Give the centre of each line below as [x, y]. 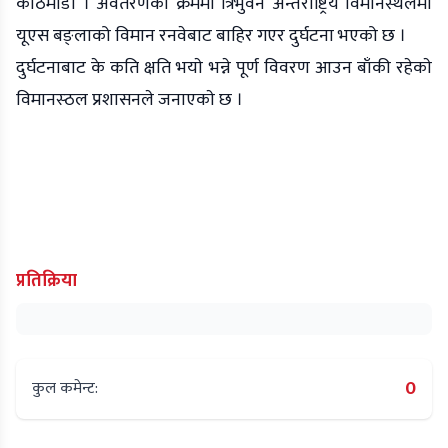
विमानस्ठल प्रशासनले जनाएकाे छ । [129, 99]
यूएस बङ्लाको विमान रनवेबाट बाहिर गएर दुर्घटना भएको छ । [211, 35]
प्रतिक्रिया [46, 280]
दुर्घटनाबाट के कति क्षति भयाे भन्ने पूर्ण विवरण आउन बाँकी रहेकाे [224, 67]
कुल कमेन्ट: [65, 388]
